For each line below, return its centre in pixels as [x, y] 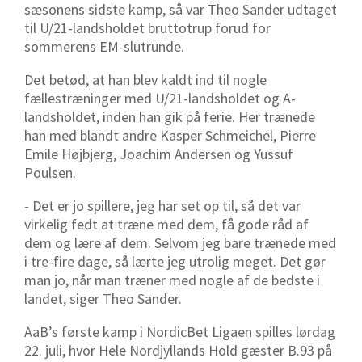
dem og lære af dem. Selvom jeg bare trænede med [180, 243]
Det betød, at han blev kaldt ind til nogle [145, 80]
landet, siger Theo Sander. [103, 299]
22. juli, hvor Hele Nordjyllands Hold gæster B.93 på [178, 351]
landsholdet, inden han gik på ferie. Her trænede [170, 117]
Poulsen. [50, 173]
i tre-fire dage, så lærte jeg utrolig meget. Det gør [175, 262]
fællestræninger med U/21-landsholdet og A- [160, 99]
